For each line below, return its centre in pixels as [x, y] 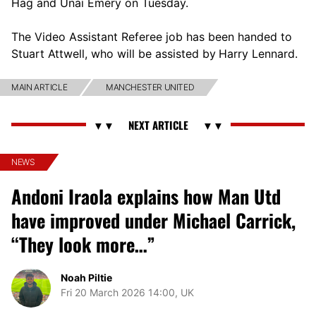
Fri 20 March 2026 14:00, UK [127, 292]
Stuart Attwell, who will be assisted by [114, 53]
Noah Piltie [86, 277]
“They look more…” [83, 244]
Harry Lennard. [258, 53]
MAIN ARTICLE [39, 87]
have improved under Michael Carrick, [153, 220]
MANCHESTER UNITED [150, 87]
